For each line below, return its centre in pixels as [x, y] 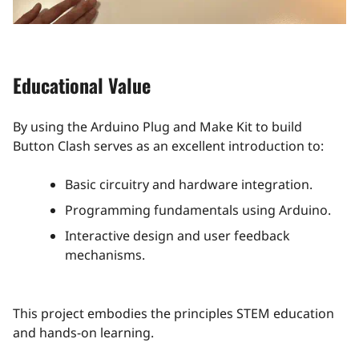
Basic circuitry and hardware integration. [189, 185]
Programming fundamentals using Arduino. [198, 210]
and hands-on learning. [85, 333]
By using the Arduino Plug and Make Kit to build [157, 127]
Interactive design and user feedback [177, 236]
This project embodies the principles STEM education [173, 314]
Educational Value [82, 85]
